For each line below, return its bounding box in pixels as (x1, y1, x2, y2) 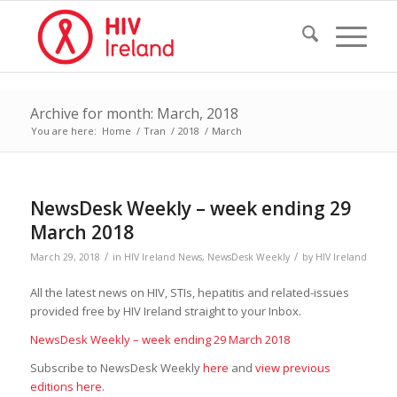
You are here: (30, 124, 97, 137)
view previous (254, 360, 331, 377)
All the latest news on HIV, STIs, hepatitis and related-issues (29, 284, 349, 301)
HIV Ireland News (123, 251, 202, 263)
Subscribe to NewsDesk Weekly (29, 360, 203, 377)
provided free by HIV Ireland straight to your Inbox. (29, 303, 301, 320)
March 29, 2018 (29, 251, 100, 263)
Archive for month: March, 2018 (29, 104, 238, 123)
